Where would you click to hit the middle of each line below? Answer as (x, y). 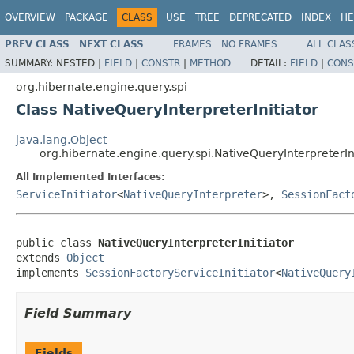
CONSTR (161, 63)
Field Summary (78, 313)
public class (57, 242)
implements (51, 272)
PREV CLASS (37, 44)
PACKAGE (87, 17)
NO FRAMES (249, 44)
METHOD (210, 63)
